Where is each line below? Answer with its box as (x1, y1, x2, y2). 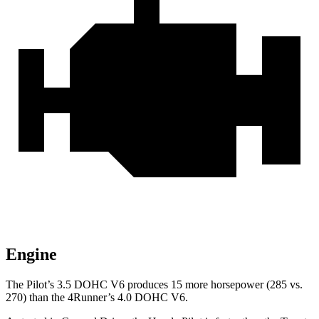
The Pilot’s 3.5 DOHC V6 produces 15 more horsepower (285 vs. (6, 278, 303, 291)
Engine (6, 245, 57, 264)
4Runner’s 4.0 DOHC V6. (68, 291, 188, 304)
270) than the (6, 291, 68, 304)
